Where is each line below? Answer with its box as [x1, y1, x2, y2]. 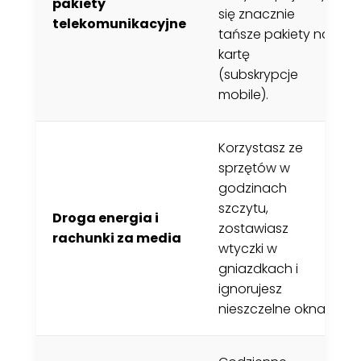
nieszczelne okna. [218, 299, 328, 318]
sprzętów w [218, 158, 290, 177]
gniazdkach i [218, 259, 298, 278]
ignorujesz [218, 279, 282, 298]
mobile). [218, 85, 268, 104]
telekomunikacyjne [52, 14, 186, 33]
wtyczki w [218, 239, 277, 258]
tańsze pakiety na [218, 24, 330, 44]
